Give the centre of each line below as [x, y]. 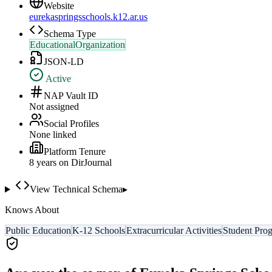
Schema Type [70, 34]
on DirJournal [84, 163]
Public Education [38, 231]
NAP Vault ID [71, 96]
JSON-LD [64, 62]
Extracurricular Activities [174, 231]
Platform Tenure [75, 152]
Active [57, 79]
